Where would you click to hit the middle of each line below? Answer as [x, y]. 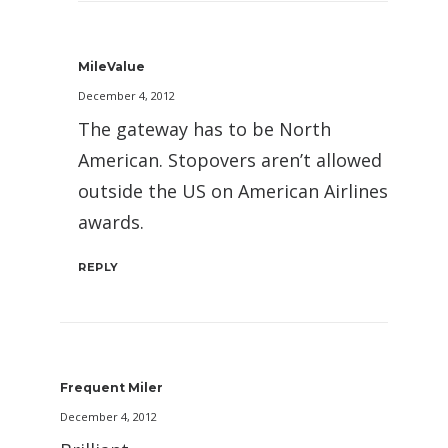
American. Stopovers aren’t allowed [230, 160]
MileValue [111, 67]
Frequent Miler [111, 388]
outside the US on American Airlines [233, 191]
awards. [111, 222]
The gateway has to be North [204, 129]
